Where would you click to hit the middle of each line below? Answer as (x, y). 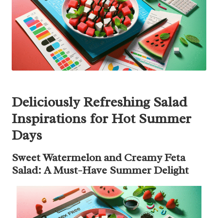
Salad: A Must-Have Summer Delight (100, 170)
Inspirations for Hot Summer (101, 118)
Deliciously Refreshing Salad (100, 102)
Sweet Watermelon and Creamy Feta (99, 157)
